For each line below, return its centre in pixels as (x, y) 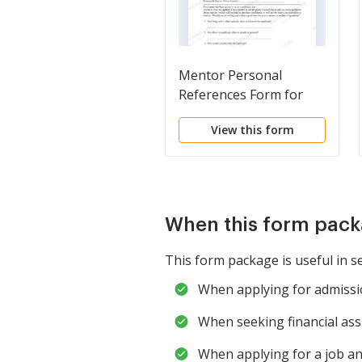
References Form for (241, 94)
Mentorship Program (243, 114)
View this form (252, 129)
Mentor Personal (230, 75)
